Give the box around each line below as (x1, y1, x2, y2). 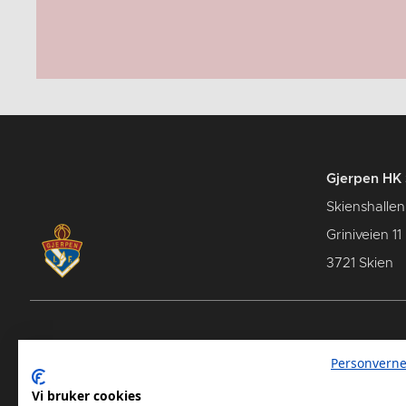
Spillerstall (64, 340, 132, 353)
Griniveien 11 (325, 228, 401, 242)
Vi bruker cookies (32, 387, 141, 404)
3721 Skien (325, 256, 393, 270)
